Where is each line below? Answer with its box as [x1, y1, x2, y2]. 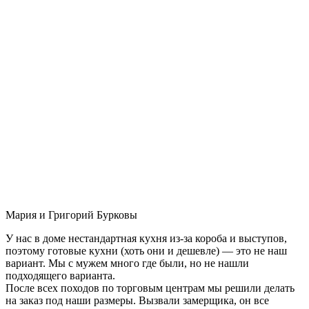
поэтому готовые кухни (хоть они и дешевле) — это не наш [6, 244, 287, 257]
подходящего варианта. [6, 269, 115, 281]
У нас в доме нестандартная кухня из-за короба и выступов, [6, 232, 287, 244]
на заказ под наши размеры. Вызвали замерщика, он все [6, 294, 269, 306]
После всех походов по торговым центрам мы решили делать [6, 281, 295, 294]
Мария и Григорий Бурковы [6, 208, 137, 221]
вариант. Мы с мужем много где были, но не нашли [6, 257, 249, 269]
